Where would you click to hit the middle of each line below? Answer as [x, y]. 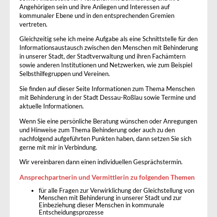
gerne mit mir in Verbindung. [58, 147]
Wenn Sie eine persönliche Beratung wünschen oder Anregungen [108, 121]
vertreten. [33, 24]
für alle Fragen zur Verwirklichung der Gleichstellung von [116, 191]
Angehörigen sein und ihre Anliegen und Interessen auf [94, 7]
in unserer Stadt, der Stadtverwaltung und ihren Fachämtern [102, 57]
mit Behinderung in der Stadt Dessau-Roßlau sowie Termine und [108, 97]
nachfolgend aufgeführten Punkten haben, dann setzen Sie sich [105, 139]
